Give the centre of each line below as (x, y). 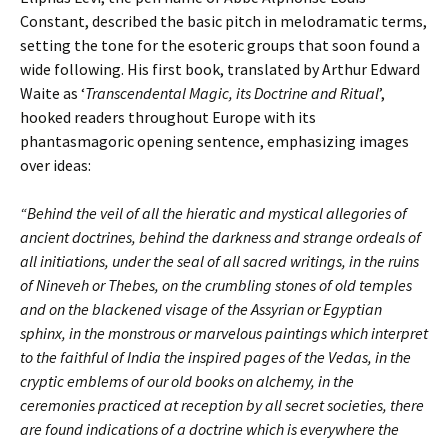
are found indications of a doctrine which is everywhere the (209, 429)
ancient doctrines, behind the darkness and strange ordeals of (220, 237)
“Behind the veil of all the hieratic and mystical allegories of (213, 213)
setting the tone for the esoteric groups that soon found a (220, 45)
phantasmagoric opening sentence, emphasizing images (214, 141)
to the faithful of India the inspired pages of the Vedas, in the (215, 357)
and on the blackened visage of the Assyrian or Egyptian (201, 309)
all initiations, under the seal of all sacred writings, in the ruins (219, 261)
